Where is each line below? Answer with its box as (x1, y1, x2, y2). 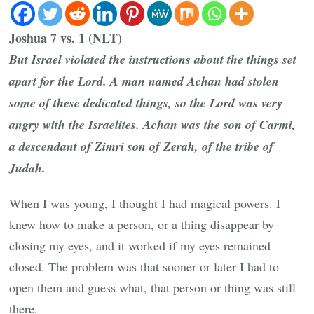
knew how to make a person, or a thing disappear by (9, 216, 275, 233)
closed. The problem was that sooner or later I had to (9, 258, 280, 275)
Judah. (9, 159, 46, 177)
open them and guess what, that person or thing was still (9, 279, 296, 296)
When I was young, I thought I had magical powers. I (9, 195, 281, 212)
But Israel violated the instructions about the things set (9, 50, 297, 69)
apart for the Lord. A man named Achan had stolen (9, 72, 280, 90)
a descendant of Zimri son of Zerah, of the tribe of (9, 137, 274, 156)
